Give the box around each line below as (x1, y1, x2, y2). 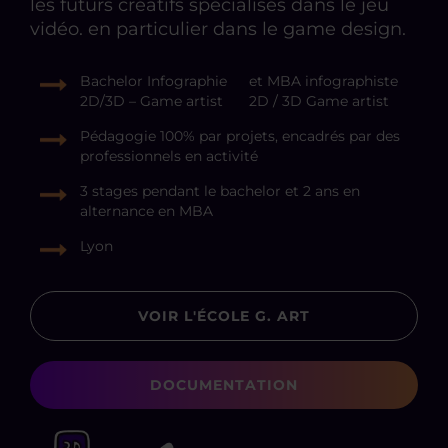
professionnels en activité (80, 146, 258, 165)
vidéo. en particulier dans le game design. (30, 17, 406, 40)
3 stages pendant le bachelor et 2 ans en (80, 181, 360, 200)
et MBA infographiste (249, 71, 399, 90)
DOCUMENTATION (150, 375, 298, 394)
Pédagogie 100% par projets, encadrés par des (80, 126, 400, 145)
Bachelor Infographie (80, 71, 227, 90)
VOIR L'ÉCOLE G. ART (138, 306, 310, 325)
